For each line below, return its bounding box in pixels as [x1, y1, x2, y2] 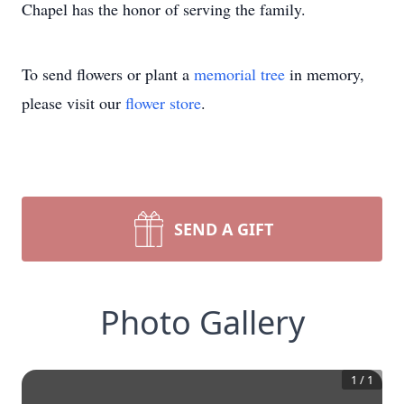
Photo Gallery [99, 300, 305, 344]
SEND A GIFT [174, 218, 273, 240]
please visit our [22, 92, 125, 114]
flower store [125, 92, 201, 114]
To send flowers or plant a [22, 63, 194, 85]
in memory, [285, 63, 364, 85]
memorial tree [194, 63, 285, 85]
